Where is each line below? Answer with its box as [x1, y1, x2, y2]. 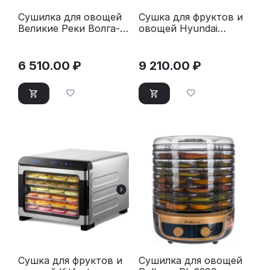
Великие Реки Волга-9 [18, 22, 126, 35]
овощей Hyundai [139, 22, 218, 35]
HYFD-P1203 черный [139, 34, 237, 46]
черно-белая [18, 34, 78, 46]
